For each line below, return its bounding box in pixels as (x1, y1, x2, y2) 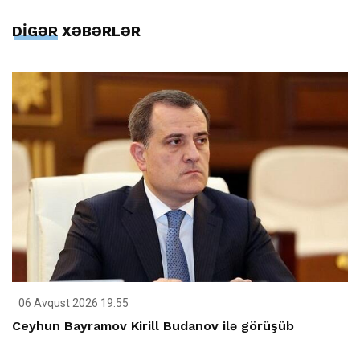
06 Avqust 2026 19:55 (16, 296, 129, 309)
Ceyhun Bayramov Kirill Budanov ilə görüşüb (12, 317, 294, 333)
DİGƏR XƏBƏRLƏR (12, 22, 141, 39)
